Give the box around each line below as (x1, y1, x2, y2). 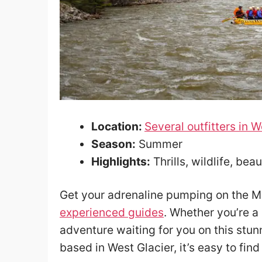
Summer (136, 137, 182, 151)
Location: (91, 119, 144, 134)
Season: (91, 137, 136, 151)
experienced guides (60, 205, 164, 220)
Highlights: (91, 154, 150, 169)
